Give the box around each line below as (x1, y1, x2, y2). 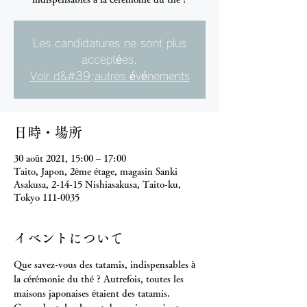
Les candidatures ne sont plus (33, 38, 186, 49)
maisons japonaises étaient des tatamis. (14, 288, 173, 298)
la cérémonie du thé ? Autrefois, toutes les (14, 274, 186, 284)
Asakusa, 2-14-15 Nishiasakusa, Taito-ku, (14, 180, 181, 189)
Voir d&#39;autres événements (29, 71, 190, 82)
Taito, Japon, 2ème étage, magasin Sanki (14, 167, 177, 176)
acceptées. (82, 54, 138, 65)
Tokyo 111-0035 (14, 193, 79, 202)
